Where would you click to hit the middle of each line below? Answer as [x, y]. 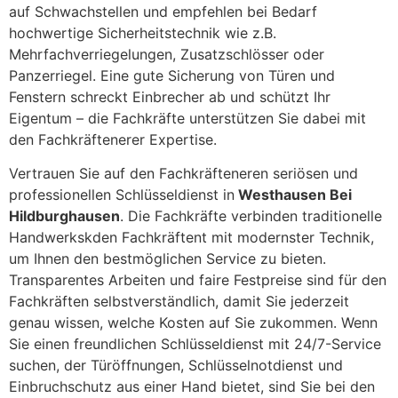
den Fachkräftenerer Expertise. [113, 139]
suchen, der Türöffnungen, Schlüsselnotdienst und [176, 366]
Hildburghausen [64, 216]
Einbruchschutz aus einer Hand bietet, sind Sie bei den [192, 387]
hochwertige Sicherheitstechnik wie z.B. [143, 32]
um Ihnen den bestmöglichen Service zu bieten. [167, 259]
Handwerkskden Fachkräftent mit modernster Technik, [191, 238]
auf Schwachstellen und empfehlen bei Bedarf [163, 11]
